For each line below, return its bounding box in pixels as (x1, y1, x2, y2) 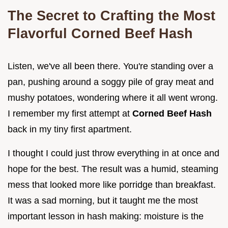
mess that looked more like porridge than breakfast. (8, 179, 216, 190)
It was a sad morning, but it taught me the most (8, 195, 198, 206)
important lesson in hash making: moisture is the (8, 211, 204, 221)
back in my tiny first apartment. (8, 124, 132, 134)
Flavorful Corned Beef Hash (8, 25, 193, 41)
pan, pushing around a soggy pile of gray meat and (8, 76, 214, 87)
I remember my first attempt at (8, 108, 132, 119)
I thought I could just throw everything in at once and (8, 148, 219, 158)
